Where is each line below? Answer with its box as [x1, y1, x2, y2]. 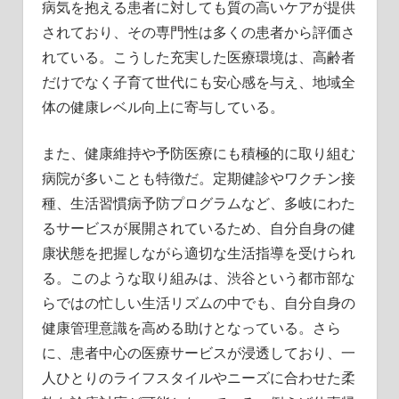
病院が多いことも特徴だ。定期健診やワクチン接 [41, 167, 355, 188]
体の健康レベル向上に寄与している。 [41, 96, 284, 117]
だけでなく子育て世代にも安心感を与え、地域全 [41, 71, 355, 92]
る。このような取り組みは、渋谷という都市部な [41, 267, 355, 288]
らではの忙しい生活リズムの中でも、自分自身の [41, 292, 355, 313]
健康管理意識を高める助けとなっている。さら [41, 317, 341, 338]
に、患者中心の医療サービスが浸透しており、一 [41, 342, 355, 362]
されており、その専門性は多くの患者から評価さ [41, 21, 355, 42]
